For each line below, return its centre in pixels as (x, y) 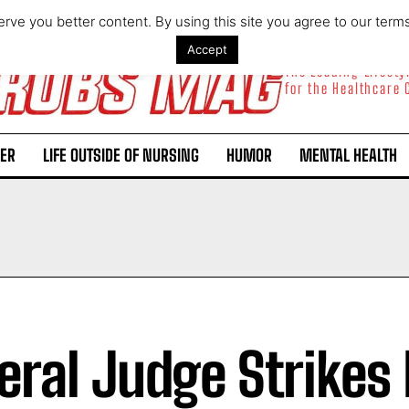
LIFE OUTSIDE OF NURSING (121, 155)
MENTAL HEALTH (348, 155)
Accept (207, 50)
